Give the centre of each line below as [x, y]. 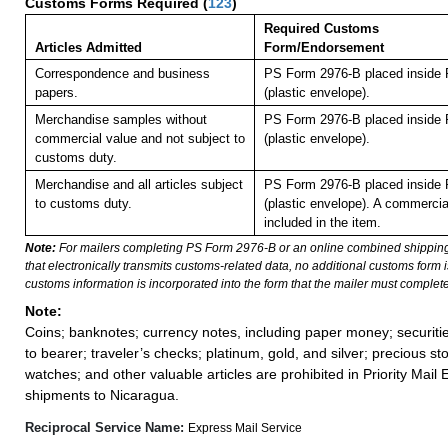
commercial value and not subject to [139, 139]
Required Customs [321, 29]
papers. [56, 93]
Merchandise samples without [120, 120]
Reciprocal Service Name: [106, 428]
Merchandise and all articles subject [138, 185]
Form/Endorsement [323, 48]
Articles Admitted [88, 48]
